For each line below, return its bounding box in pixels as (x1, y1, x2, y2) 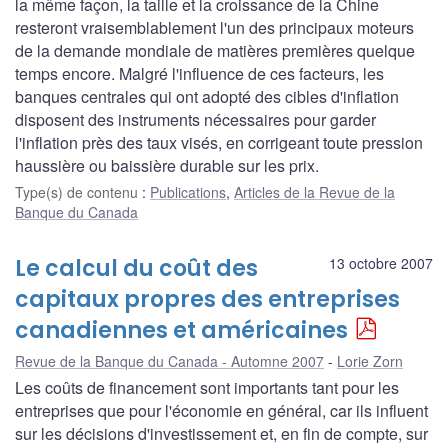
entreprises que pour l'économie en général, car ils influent (15, 399, 428, 423)
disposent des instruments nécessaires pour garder (15, 108, 376, 132)
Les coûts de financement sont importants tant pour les (15, 376, 399, 400)
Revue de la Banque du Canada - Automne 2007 (15, 351, 324, 372)
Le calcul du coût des (15, 253, 258, 285)
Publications (150, 182, 226, 203)
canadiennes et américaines (15, 315, 348, 347)
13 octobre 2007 (329, 253, 433, 274)
